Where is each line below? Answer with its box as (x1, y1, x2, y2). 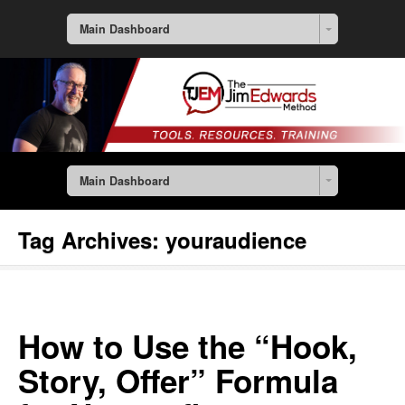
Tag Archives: (18, 224, 165, 256)
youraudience (165, 224, 306, 256)
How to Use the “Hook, (18, 324, 357, 370)
